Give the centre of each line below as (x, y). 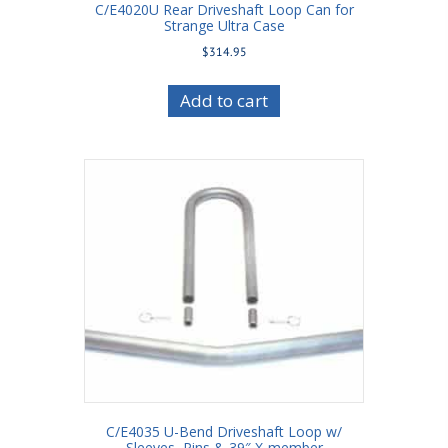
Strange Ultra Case (224, 26)
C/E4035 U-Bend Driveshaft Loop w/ (224, 432)
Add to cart (224, 101)
